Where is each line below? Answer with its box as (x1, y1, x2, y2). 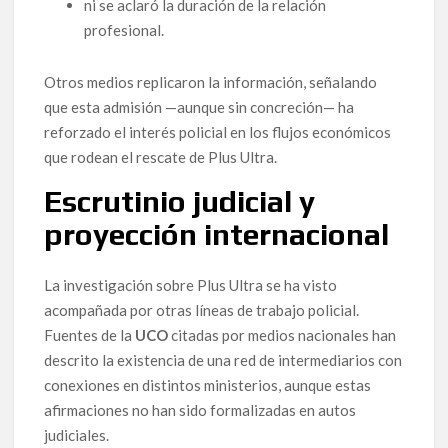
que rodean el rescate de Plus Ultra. (44, 147, 278, 166)
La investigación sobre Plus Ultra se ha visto (44, 276, 338, 295)
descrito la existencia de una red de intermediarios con (44, 351, 403, 370)
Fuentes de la (44, 326, 136, 345)
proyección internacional (44, 216, 390, 252)
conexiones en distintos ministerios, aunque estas (44, 376, 372, 395)
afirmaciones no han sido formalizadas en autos (44, 401, 357, 420)
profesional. (84, 21, 165, 40)
